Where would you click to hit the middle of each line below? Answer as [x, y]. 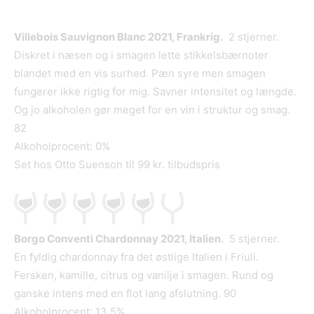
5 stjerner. [252, 239]
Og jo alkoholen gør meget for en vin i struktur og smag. [152, 110]
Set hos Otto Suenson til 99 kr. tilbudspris [117, 165]
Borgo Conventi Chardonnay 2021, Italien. [119, 239]
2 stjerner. [251, 37]
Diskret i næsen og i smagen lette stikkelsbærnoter [141, 55]
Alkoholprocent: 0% [62, 146]
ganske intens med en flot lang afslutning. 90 [125, 294]
